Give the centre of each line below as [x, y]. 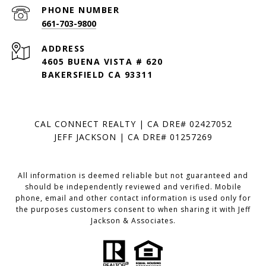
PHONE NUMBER [80, 10]
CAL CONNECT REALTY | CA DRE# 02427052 [133, 124]
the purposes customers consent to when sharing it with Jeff [133, 210]
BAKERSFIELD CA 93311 [97, 75]
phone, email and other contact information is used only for [133, 198]
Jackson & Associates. [133, 221]
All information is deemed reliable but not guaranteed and [133, 176]
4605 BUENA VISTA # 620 [102, 62]
